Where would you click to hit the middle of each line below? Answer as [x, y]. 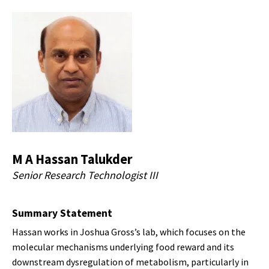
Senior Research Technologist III [85, 175]
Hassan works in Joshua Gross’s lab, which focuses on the [129, 232]
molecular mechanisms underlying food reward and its [123, 247]
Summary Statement [62, 213]
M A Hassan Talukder [72, 159]
